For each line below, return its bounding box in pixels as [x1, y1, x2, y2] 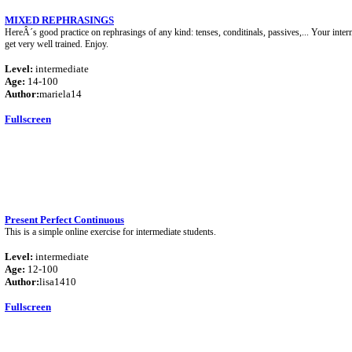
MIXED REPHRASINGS [5, 14, 114, 26]
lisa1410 [39, 276, 76, 288]
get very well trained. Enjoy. [5, 38, 108, 49]
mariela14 [39, 88, 82, 100]
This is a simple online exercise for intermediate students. [5, 226, 216, 237]
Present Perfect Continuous [5, 214, 124, 225]
